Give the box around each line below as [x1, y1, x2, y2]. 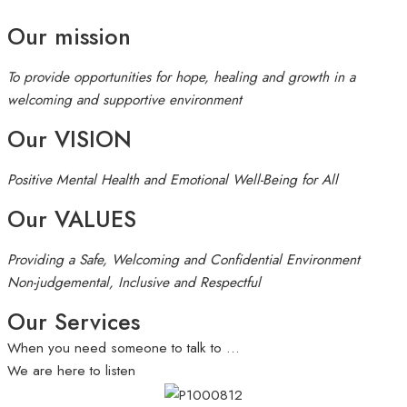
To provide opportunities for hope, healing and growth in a [7, 65, 355, 87]
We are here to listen [7, 360, 135, 382]
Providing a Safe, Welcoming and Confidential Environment [7, 248, 360, 270]
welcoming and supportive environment [7, 88, 242, 110]
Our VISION [7, 123, 132, 156]
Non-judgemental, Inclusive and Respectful [7, 271, 261, 293]
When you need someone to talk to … [7, 337, 240, 359]
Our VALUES [7, 203, 136, 236]
